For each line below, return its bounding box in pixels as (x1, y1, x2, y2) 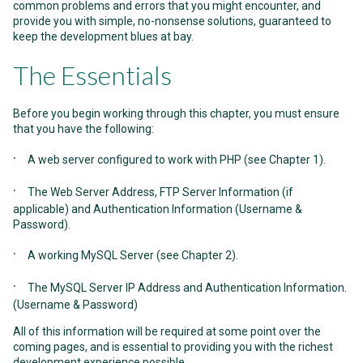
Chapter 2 (181, 249, 232, 262)
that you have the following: (13, 122, 154, 135)
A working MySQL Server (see (28, 249, 181, 262)
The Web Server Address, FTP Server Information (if (28, 186, 293, 199)
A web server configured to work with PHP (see (28, 153, 269, 166)
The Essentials (13, 59, 172, 91)
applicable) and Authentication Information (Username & (13, 203, 302, 216)
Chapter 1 (269, 153, 319, 166)
